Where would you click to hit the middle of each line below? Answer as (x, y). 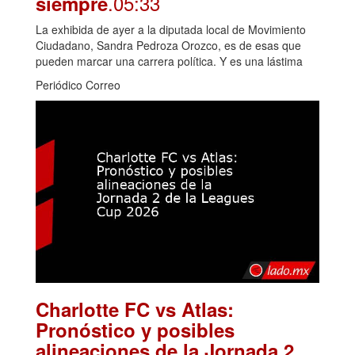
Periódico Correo (78, 85)
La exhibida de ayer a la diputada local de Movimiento (171, 30)
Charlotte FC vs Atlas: (135, 309)
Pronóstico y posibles (135, 330)
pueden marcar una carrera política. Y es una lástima (169, 61)
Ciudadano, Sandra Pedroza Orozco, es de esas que (168, 46)
